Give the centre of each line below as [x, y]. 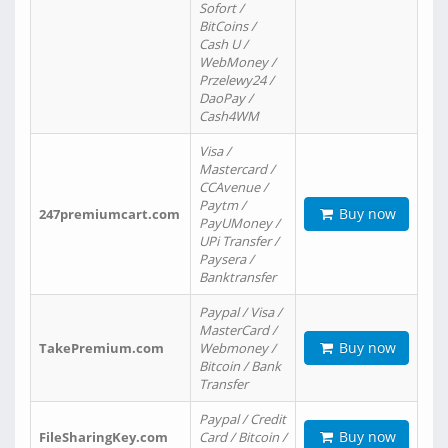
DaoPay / [226, 98]
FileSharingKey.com [103, 437]
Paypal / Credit [242, 419]
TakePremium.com [101, 348]
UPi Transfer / [239, 241]
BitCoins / [227, 26]
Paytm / [222, 205]
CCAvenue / [233, 187]
